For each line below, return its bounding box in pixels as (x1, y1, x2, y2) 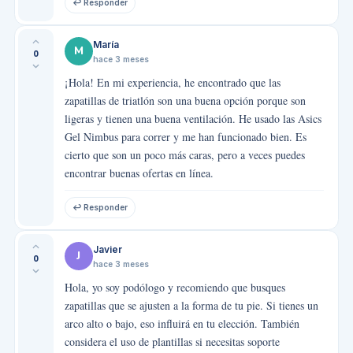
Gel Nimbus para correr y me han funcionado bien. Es (64, 128, 307, 144)
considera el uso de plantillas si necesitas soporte (64, 333, 280, 349)
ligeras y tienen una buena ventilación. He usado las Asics (64, 110, 321, 126)
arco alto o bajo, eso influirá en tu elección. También (64, 315, 299, 331)
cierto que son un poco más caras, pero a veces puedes (64, 147, 305, 162)
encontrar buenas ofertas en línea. (64, 165, 214, 180)
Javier (92, 243, 122, 255)
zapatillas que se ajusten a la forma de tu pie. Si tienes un (64, 297, 318, 313)
